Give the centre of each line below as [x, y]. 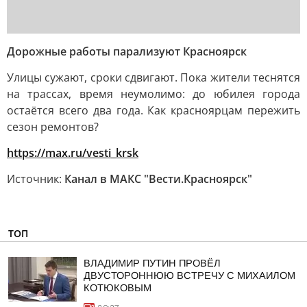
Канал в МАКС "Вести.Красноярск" [158, 179]
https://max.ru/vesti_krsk [73, 153]
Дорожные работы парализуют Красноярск [127, 51]
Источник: [36, 179]
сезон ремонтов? [53, 127]
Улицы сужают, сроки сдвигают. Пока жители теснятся [153, 77]
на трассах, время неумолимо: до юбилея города [153, 94]
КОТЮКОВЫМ [118, 288]
